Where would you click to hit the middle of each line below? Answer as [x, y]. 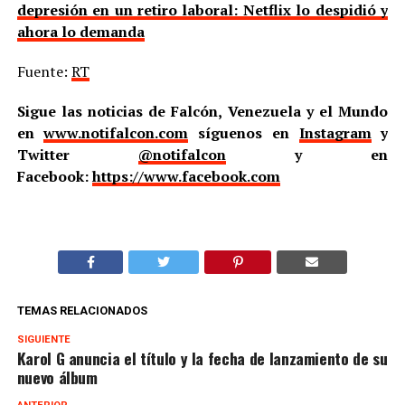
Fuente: [44, 71]
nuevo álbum [57, 377]
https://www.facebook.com [186, 176]
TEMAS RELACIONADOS [82, 310]
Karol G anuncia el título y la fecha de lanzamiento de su [202, 358]
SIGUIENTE [43, 339]
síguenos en [244, 132]
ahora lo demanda [80, 31]
